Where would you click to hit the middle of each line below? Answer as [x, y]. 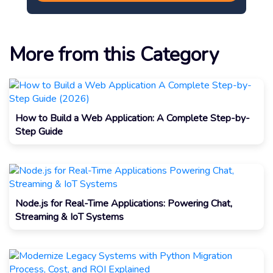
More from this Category [114, 54]
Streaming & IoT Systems [69, 217]
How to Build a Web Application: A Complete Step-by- [133, 118]
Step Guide [39, 131]
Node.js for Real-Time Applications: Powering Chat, [124, 203]
